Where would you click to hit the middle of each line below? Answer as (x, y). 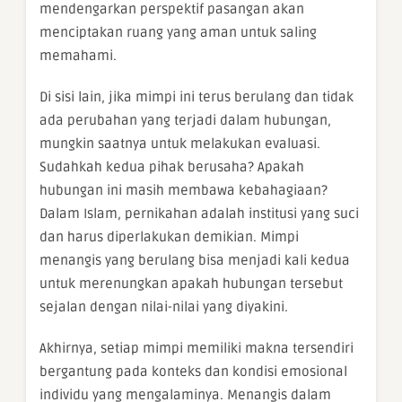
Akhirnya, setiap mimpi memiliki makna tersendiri (197, 348)
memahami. (78, 56)
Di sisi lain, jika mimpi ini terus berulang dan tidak (197, 97)
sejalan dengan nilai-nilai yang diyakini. (164, 307)
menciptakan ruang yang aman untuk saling (178, 32)
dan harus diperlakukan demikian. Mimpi (169, 237)
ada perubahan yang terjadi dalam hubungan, (185, 120)
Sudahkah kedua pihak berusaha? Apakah (172, 167)
